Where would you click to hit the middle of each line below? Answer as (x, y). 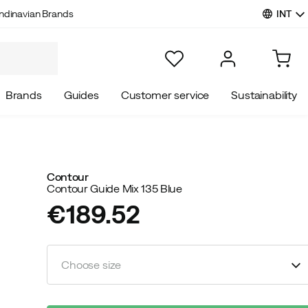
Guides (81, 95)
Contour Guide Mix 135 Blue (114, 188)
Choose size (91, 264)
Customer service (165, 95)
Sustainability (264, 95)
